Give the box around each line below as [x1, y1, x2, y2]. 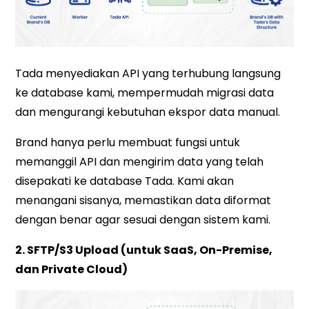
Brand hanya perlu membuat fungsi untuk [15, 134, 241, 150]
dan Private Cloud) [15, 261, 128, 277]
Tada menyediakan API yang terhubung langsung [15, 65, 281, 81]
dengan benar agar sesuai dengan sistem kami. [15, 211, 271, 228]
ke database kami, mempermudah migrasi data [15, 84, 275, 101]
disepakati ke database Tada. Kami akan [15, 172, 235, 189]
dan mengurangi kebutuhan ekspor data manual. [15, 103, 281, 120]
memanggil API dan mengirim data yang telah [15, 153, 264, 170]
